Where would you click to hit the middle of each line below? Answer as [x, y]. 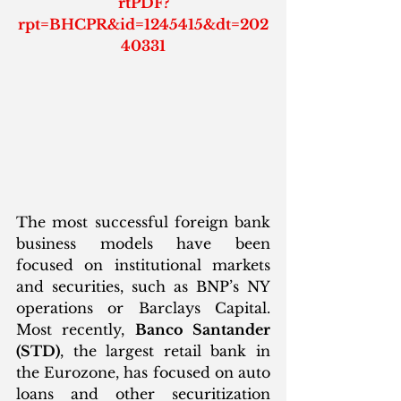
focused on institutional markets [143, 264]
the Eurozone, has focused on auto [143, 372]
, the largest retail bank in [165, 350]
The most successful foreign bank [143, 222]
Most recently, [76, 329]
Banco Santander [203, 329]
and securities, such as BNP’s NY [143, 286]
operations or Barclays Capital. [143, 307]
